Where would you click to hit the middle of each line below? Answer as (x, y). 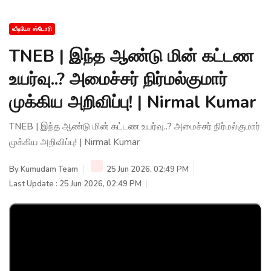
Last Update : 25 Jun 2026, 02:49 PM (75, 184)
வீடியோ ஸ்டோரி (32, 29)
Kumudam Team (49, 169)
